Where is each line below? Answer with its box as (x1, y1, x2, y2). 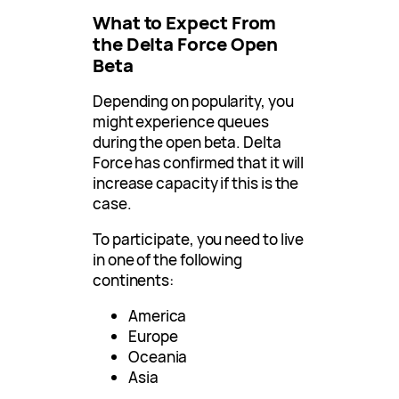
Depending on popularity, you (93, 90, 294, 111)
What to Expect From (93, 9, 277, 35)
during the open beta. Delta (93, 131, 281, 152)
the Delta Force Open (93, 30, 279, 56)
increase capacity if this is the (93, 172, 299, 193)
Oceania (128, 346, 188, 368)
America (128, 305, 187, 327)
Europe (128, 326, 178, 347)
